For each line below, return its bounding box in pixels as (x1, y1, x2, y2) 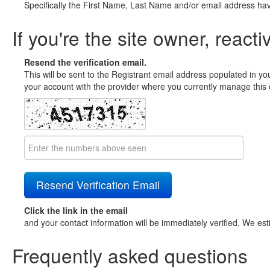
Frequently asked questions (12, 242, 248, 269)
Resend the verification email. (24, 56, 146, 68)
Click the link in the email (24, 204, 128, 216)
